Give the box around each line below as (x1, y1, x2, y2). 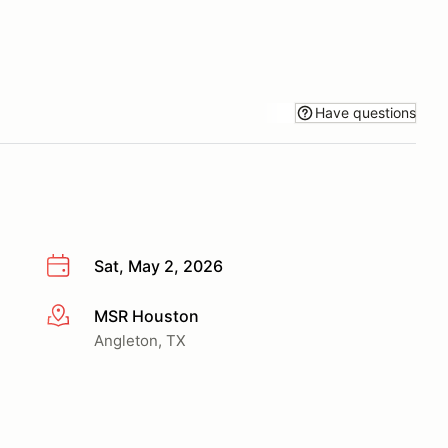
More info (45, 306, 118, 327)
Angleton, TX (94, 330, 186, 350)
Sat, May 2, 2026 (94, 256, 223, 276)
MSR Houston (94, 305, 199, 326)
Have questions (315, 103, 416, 121)
